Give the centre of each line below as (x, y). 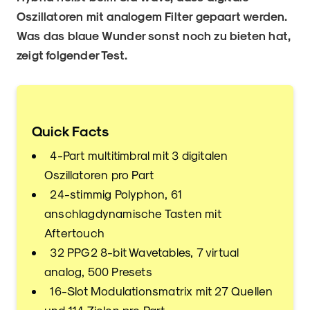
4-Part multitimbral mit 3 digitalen (136, 155)
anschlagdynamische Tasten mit (133, 213)
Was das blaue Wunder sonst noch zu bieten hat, (154, 35)
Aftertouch (74, 232)
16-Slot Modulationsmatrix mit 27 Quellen (159, 290)
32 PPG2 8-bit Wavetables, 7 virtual (142, 252)
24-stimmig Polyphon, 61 (113, 193)
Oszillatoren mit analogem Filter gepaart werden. (152, 16)
